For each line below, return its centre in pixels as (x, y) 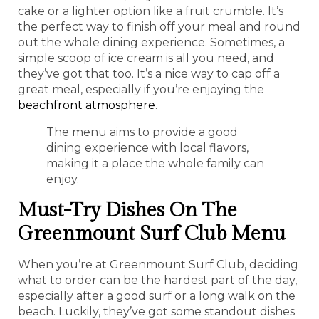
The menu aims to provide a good (142, 132)
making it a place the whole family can (155, 163)
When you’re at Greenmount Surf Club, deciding (158, 264)
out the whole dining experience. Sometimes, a (151, 42)
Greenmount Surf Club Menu (152, 234)
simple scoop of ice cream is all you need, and (146, 58)
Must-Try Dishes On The (127, 210)
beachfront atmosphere (87, 105)
